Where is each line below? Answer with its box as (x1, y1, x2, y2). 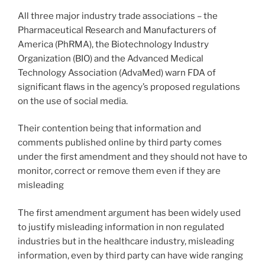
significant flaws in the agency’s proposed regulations (18, 81, 240, 92)
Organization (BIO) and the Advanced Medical (18, 53, 203, 64)
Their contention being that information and (18, 123, 201, 134)
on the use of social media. (18, 95, 128, 106)
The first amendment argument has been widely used (18, 207, 241, 218)
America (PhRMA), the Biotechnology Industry (18, 38, 209, 50)
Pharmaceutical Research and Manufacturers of (18, 24, 216, 35)
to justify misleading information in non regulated (18, 221, 224, 232)
